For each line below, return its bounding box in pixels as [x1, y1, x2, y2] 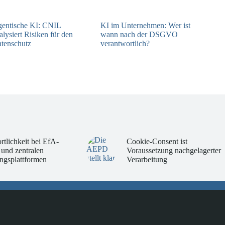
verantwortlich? [100, 39, 150, 48]
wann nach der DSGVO [100, 30, 178, 39]
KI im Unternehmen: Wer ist [100, 21, 191, 30]
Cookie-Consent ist [126, 137, 187, 146]
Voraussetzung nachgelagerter [126, 146, 221, 155]
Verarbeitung [126, 155, 167, 164]
